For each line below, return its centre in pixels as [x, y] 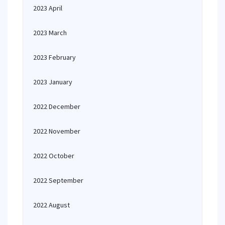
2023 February [54, 57]
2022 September [58, 180]
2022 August [51, 205]
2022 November [57, 131]
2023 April [48, 8]
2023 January [53, 82]
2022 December [57, 106]
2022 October [54, 156]
